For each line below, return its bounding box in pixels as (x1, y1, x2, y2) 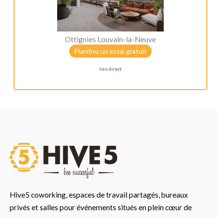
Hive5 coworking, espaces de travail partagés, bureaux (10, 190, 188, 200)
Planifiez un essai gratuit (74, 47, 147, 56)
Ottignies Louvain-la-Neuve (65, 35, 156, 44)
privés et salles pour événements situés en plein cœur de (10, 203, 192, 212)
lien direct (99, 66, 122, 72)
